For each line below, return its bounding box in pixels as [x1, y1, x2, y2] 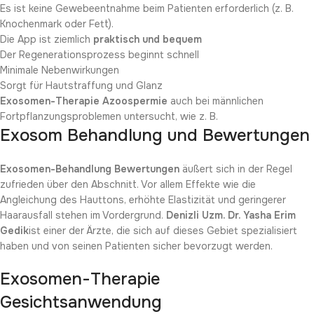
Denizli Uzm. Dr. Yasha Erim [166, 208, 296, 221]
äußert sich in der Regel [179, 162, 292, 175]
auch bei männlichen [168, 94, 264, 107]
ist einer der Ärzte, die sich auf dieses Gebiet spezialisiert [29, 224, 297, 237]
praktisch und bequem [93, 32, 202, 46]
